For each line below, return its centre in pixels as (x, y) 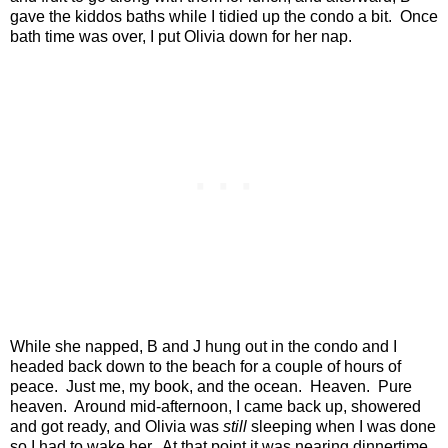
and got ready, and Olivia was (116, 426)
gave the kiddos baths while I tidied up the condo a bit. (201, 16)
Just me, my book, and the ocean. (184, 386)
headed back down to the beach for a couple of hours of (205, 366)
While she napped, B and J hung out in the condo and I (203, 346)
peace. (34, 386)
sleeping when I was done (341, 426)
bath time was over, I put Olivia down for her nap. (181, 36)
